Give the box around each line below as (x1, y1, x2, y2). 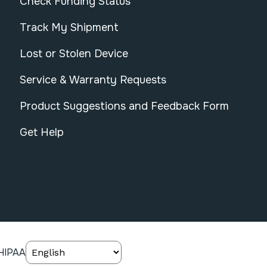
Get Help (20, 126, 64, 139)
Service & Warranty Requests (20, 73, 166, 87)
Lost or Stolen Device (20, 47, 128, 61)
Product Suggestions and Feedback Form (20, 100, 229, 113)
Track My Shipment (20, 21, 119, 35)
